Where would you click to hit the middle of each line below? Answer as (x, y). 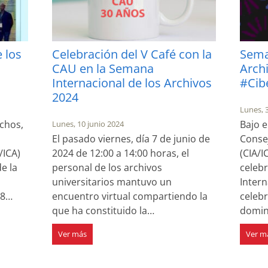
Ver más (73, 234)
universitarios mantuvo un (112, 182)
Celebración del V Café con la (132, 54)
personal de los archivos (107, 167)
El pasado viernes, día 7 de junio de (131, 138)
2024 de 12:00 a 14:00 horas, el (121, 153)
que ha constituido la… (103, 210)
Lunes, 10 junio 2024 (88, 124)
